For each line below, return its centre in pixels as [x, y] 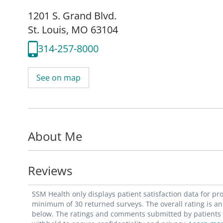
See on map [58, 77]
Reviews [50, 170]
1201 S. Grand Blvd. [72, 15]
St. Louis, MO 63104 [73, 29]
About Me [55, 136]
